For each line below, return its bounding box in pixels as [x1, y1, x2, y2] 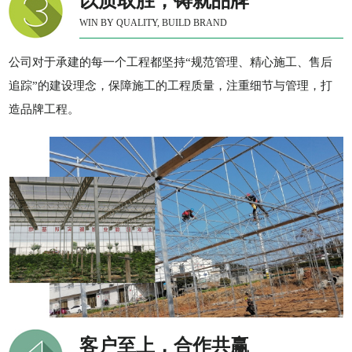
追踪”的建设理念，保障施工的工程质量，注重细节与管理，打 [9, 79, 333, 92]
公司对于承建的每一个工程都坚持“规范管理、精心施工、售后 [9, 56, 333, 68]
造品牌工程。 [9, 103, 80, 115]
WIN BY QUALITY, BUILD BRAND [79, 17, 228, 28]
